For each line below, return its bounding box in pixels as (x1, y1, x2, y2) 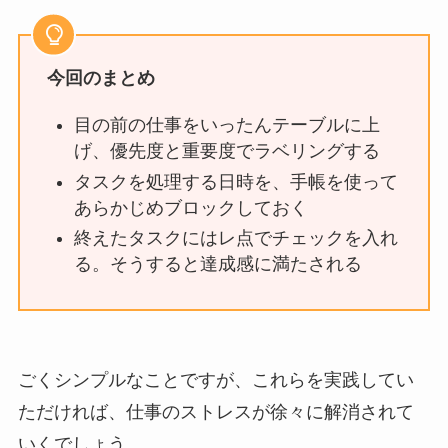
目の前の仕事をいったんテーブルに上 (73, 115, 380, 136)
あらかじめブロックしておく (73, 197, 308, 218)
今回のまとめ (46, 68, 155, 89)
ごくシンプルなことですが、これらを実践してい (17, 370, 414, 391)
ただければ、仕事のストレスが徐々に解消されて (17, 402, 414, 423)
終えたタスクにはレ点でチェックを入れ (73, 228, 398, 249)
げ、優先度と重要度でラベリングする (73, 141, 380, 162)
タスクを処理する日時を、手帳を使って (73, 171, 398, 192)
